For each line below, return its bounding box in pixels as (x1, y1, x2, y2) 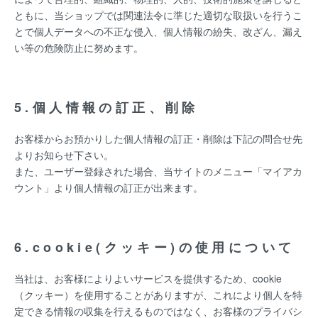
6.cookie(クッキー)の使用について (14, 238, 295, 256)
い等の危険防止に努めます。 (14, 40, 143, 55)
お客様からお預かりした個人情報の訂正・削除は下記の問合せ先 (14, 131, 302, 146)
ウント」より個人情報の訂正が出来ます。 (14, 180, 203, 194)
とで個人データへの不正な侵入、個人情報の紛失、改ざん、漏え (14, 24, 302, 38)
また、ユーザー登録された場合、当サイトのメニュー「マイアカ (14, 164, 302, 178)
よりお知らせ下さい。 (14, 148, 114, 162)
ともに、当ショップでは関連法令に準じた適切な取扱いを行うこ (14, 8, 302, 22)
